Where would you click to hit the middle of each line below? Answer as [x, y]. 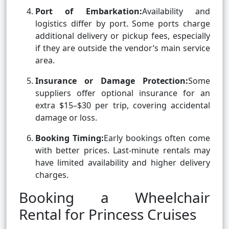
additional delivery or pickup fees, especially [123, 36]
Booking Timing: [70, 138]
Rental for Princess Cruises [108, 214]
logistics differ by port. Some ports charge [123, 24]
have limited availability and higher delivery [123, 163]
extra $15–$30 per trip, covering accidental [123, 106]
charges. [52, 175]
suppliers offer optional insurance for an [123, 93]
